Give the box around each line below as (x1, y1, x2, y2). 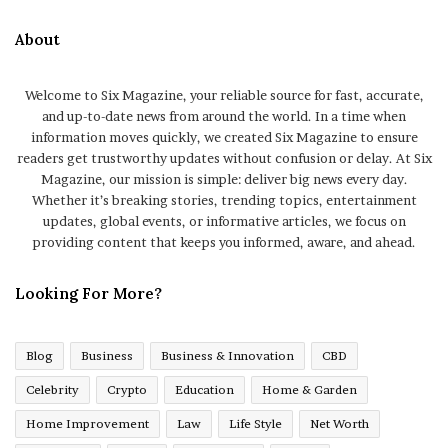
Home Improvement (26, 416, 149, 432)
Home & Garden (262, 382, 357, 398)
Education (175, 382, 234, 398)
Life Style (229, 416, 282, 432)
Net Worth (310, 416, 369, 432)
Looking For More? (15, 284, 162, 304)
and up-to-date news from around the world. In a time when (42, 108, 406, 125)
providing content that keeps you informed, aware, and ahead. (32, 234, 416, 251)
